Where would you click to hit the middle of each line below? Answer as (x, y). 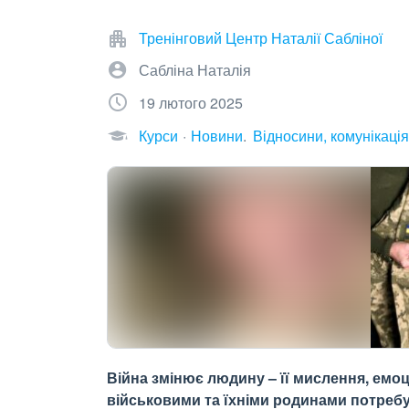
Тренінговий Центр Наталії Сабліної (261, 38)
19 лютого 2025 (191, 103)
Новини (217, 136)
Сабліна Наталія (195, 70)
